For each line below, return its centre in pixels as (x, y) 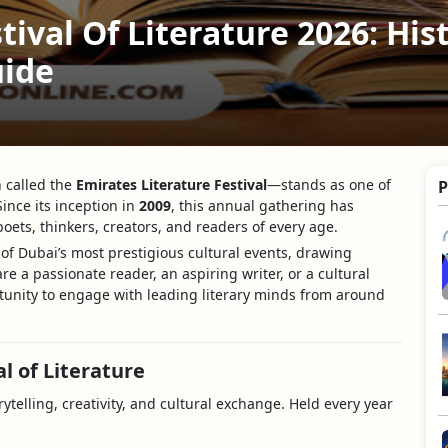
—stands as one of (329, 184)
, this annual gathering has (262, 205)
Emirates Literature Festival (171, 184)
